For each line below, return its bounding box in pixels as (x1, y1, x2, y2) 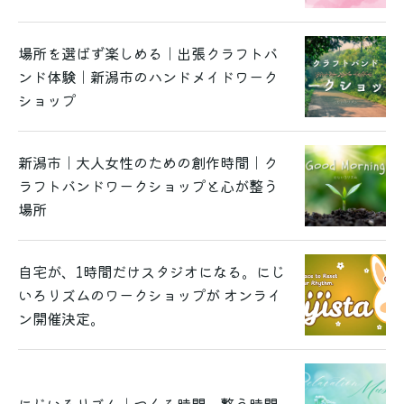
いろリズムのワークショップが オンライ (18, 284, 281, 306)
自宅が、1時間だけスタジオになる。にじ (18, 261, 285, 282)
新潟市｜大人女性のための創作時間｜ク (18, 151, 278, 173)
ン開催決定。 (18, 308, 105, 329)
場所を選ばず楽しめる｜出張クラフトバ (18, 42, 278, 64)
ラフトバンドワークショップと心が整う (18, 175, 278, 197)
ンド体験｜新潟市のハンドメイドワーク (18, 66, 278, 87)
